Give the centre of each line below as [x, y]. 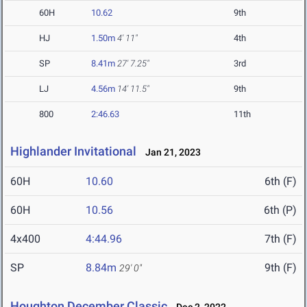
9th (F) [281, 268]
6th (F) [281, 182]
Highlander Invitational [73, 151]
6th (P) [280, 210]
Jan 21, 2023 [170, 152]
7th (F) [281, 239]
